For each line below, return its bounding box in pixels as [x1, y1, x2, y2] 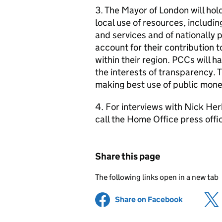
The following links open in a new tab [95, 172, 219, 182]
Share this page [95, 151, 160, 162]
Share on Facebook [115, 195, 183, 204]
